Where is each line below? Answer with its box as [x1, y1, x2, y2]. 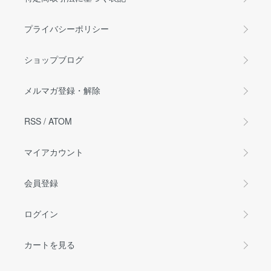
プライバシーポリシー [24, 22, 109, 34]
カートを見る [24, 238, 75, 250]
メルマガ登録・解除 [24, 84, 100, 96]
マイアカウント [24, 146, 83, 158]
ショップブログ [24, 53, 83, 65]
